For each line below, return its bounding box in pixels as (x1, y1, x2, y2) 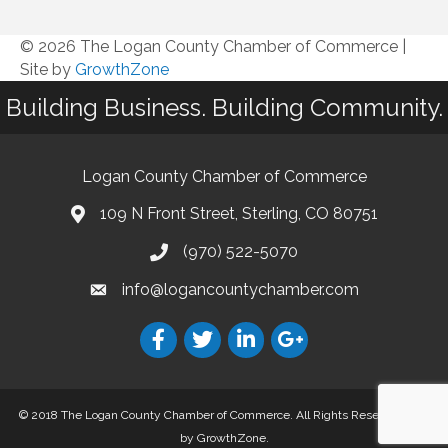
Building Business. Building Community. (5, 92, 443, 122)
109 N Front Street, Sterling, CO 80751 (99, 203, 378, 223)
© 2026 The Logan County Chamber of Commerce (20, 36, 398, 56)
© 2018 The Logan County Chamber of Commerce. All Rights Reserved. (18, 407, 409, 422)
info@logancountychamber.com (122, 279, 359, 299)
